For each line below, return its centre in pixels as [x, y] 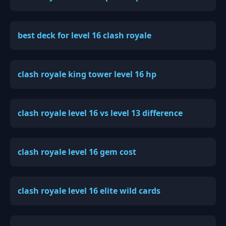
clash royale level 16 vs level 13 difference [100, 113]
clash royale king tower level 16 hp [87, 74]
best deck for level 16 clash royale [84, 35]
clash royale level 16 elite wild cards [89, 190]
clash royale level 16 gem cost [77, 152]
